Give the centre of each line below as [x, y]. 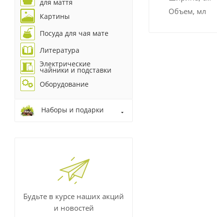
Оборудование [64, 84]
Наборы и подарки [72, 110]
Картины [55, 16]
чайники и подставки [76, 70]
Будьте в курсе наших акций [74, 196]
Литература [60, 50]
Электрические [65, 64]
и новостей [74, 208]
